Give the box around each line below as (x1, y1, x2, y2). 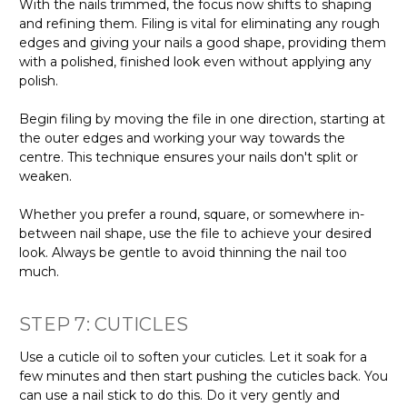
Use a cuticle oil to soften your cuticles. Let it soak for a (19, 348, 367, 365)
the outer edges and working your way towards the (19, 129, 345, 146)
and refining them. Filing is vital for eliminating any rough (19, 15, 380, 32)
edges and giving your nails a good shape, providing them (19, 34, 386, 51)
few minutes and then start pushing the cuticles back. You (19, 367, 388, 384)
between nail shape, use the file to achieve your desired (19, 224, 372, 242)
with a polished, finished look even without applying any (19, 53, 372, 70)
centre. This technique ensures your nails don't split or (19, 148, 358, 165)
